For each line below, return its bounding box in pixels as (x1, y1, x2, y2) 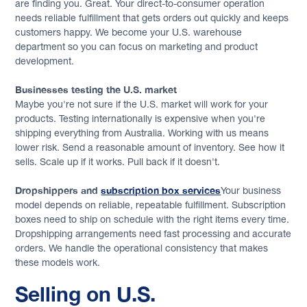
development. (15, 55, 75, 66)
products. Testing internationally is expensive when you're (15, 112, 266, 124)
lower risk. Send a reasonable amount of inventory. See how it (15, 141, 285, 153)
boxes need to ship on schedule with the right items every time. (15, 213, 290, 225)
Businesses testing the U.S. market (15, 83, 177, 95)
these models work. (15, 256, 103, 268)
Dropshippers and (15, 184, 101, 196)
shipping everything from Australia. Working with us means (15, 127, 269, 138)
